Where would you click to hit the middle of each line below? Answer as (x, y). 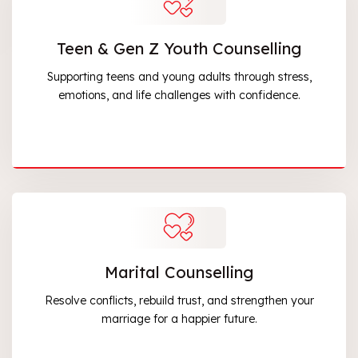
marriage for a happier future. (179, 319)
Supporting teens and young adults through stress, (179, 77)
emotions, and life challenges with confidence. (179, 95)
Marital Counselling (179, 272)
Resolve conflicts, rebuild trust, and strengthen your (179, 301)
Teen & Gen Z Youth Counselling (179, 49)
